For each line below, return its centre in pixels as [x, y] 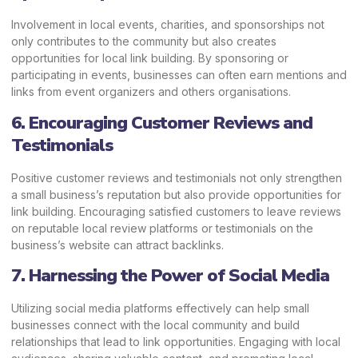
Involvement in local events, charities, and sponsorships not [168, 25]
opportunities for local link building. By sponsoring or [150, 58]
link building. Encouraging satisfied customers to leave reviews [176, 211]
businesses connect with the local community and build [155, 324]
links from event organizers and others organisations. [151, 92]
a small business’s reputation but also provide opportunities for [176, 194]
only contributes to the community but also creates [144, 42]
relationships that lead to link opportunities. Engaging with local [176, 341]
